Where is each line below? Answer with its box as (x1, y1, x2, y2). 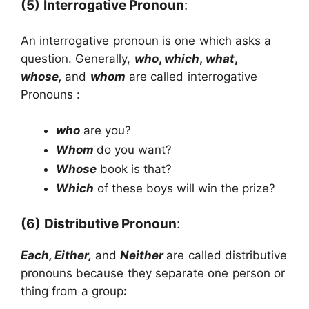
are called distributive (166, 248, 288, 262)
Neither (120, 248, 167, 262)
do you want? (97, 143, 172, 157)
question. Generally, (21, 51, 134, 66)
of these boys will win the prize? (94, 181, 275, 196)
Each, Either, (21, 248, 95, 262)
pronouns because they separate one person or (21, 266, 286, 280)
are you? (80, 123, 131, 138)
